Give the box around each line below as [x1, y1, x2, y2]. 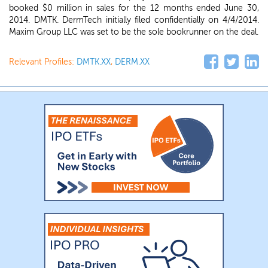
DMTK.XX [77, 57, 111, 67]
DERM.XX [115, 57, 150, 67]
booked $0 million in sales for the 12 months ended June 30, [9, 3, 259, 13]
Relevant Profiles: [9, 57, 77, 67]
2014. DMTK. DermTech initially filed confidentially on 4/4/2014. [9, 15, 259, 25]
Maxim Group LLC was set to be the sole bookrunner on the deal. [9, 27, 258, 37]
